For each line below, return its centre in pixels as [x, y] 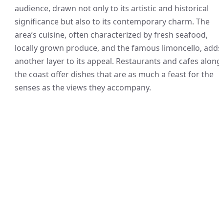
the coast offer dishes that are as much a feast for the [114, 74]
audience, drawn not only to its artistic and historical [112, 8]
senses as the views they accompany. [83, 87]
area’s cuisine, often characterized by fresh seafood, [111, 34]
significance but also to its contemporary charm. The [112, 21]
